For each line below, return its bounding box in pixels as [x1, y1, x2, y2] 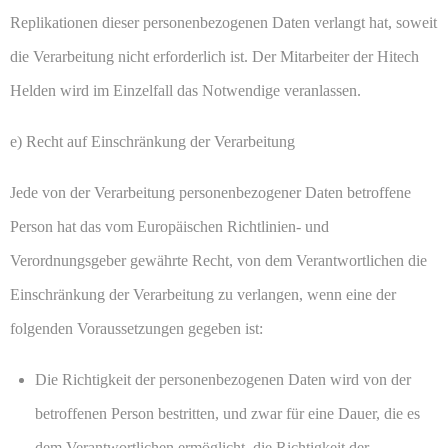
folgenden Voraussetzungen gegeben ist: [10, 320, 263, 338]
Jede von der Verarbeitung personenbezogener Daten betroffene [10, 184, 411, 202]
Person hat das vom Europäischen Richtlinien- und [10, 218, 329, 236]
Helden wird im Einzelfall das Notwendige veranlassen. [10, 82, 361, 100]
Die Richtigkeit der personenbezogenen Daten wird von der [35, 371, 411, 389]
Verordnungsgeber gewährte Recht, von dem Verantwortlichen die [10, 252, 427, 270]
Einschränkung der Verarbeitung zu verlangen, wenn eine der [10, 286, 396, 304]
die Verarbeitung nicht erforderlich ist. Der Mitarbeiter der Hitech [10, 48, 419, 66]
